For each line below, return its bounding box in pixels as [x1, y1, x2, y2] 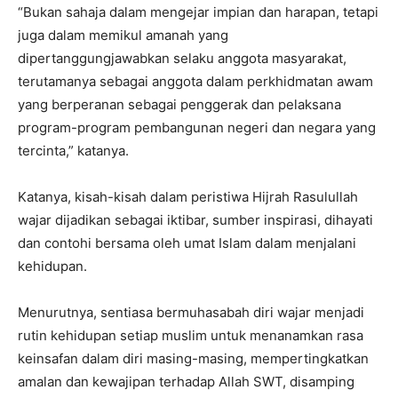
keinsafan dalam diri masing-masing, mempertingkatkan [18, 349, 369, 367]
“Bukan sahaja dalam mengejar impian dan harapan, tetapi [18, 3, 378, 20]
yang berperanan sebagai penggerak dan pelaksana [18, 95, 341, 113]
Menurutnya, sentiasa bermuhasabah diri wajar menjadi [18, 303, 364, 321]
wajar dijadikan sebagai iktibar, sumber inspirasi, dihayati [18, 211, 373, 228]
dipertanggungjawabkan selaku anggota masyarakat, [18, 49, 346, 67]
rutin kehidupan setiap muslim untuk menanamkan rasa [18, 326, 363, 344]
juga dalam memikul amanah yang [18, 26, 228, 44]
